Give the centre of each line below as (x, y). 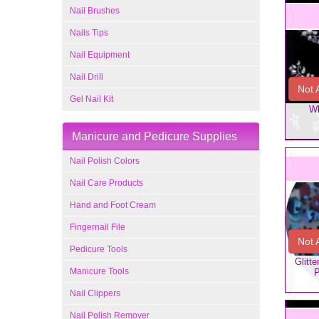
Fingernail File (98, 227)
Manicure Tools (99, 271)
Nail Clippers (95, 293)
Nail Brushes (95, 11)
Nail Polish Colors (105, 161)
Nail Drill (87, 77)
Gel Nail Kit (91, 99)
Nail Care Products (106, 183)
